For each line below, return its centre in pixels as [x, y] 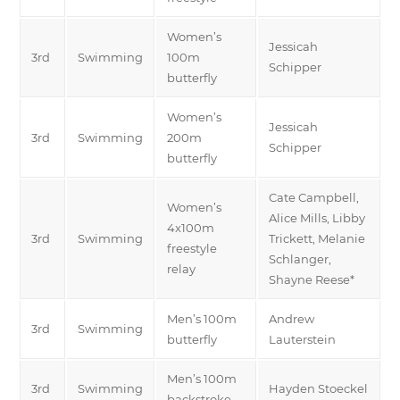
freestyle [192, 248]
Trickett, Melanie [317, 238]
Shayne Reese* [312, 279]
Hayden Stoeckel [318, 388]
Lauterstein [302, 339]
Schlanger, [300, 258]
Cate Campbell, [314, 197]
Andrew [292, 318]
